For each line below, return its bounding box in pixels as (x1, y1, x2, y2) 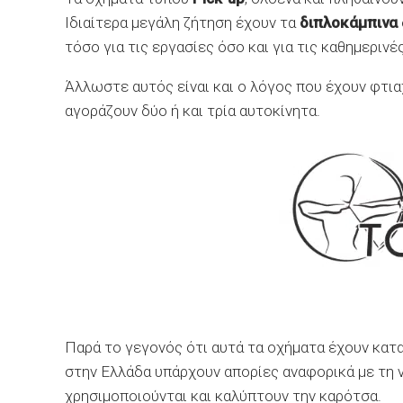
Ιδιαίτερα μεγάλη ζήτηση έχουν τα (65, 13, 300, 31)
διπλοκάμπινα (300, 13, 401, 31)
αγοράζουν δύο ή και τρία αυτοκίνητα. (65, 102, 320, 120)
